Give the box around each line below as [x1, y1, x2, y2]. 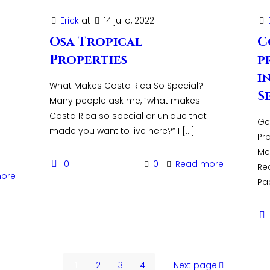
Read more [175, 158, 224, 170]
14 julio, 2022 [103, 14, 154, 27]
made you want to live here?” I [49, 125, 180, 137]
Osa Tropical [49, 34, 142, 51]
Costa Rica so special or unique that [49, 110, 207, 122]
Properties [49, 52, 127, 69]
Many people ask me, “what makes [49, 95, 200, 107]
